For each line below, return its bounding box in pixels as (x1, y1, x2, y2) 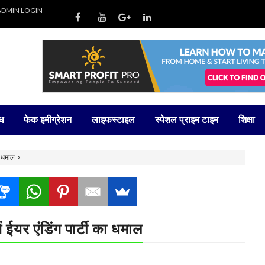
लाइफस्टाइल (92, 113, 135, 126)
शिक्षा (238, 113, 255, 126)
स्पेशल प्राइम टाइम (155, 113, 218, 126)
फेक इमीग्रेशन (24, 113, 72, 126)
